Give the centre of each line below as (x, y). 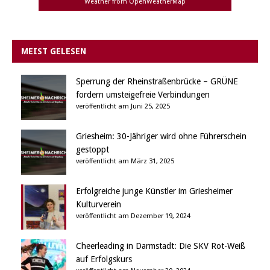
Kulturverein (99, 204)
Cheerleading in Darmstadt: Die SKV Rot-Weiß (161, 246)
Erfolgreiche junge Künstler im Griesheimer (154, 191)
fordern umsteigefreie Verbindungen (143, 94)
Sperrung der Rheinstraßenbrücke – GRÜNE (157, 81)
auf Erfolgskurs (104, 259)
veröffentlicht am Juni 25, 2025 (123, 106)
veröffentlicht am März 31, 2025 (125, 161)
